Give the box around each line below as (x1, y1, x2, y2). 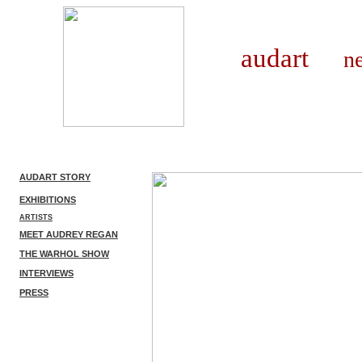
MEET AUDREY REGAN (19, 229, 118, 239)
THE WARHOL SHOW (19, 249, 109, 259)
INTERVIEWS (19, 268, 74, 278)
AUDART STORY (19, 172, 90, 182)
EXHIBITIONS (19, 195, 76, 204)
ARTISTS (19, 213, 53, 221)
